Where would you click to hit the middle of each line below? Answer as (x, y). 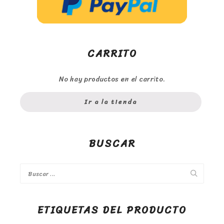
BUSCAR (112, 143)
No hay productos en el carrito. (112, 79)
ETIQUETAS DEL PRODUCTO (112, 210)
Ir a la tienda (111, 101)
